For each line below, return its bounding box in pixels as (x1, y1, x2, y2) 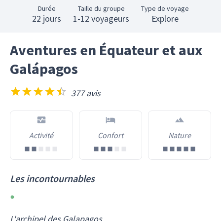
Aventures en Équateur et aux (10, 40, 202, 59)
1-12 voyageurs (73, 13, 129, 24)
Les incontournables (10, 172, 95, 185)
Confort (97, 130, 123, 141)
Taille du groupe (77, 4, 125, 13)
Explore (151, 13, 179, 24)
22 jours (32, 13, 61, 24)
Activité (29, 130, 54, 141)
